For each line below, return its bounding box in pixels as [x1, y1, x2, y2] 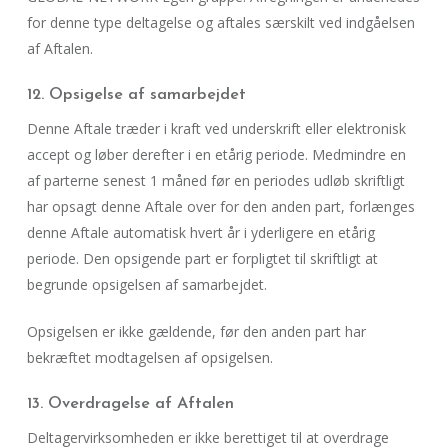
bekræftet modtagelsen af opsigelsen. [26, 348, 273, 367]
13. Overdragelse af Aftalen [26, 396, 234, 412]
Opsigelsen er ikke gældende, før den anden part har [26, 322, 366, 341]
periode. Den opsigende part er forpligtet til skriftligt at [26, 249, 378, 268]
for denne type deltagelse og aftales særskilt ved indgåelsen [26, 13, 415, 32]
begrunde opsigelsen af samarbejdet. [26, 275, 267, 294]
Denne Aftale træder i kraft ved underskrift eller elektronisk [26, 119, 406, 138]
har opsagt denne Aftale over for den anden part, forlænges [26, 197, 415, 216]
